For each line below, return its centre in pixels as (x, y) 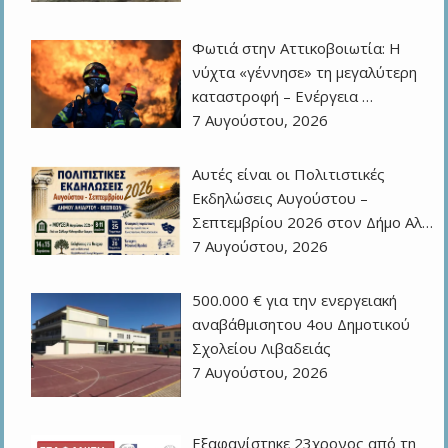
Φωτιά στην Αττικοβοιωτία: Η (297, 47)
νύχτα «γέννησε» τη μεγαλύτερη (305, 71)
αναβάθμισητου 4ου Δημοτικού (301, 324)
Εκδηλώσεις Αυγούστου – (280, 197)
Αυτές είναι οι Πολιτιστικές (289, 173)
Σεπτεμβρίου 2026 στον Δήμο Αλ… (313, 221)
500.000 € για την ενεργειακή (295, 300)
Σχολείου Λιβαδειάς (262, 348)
